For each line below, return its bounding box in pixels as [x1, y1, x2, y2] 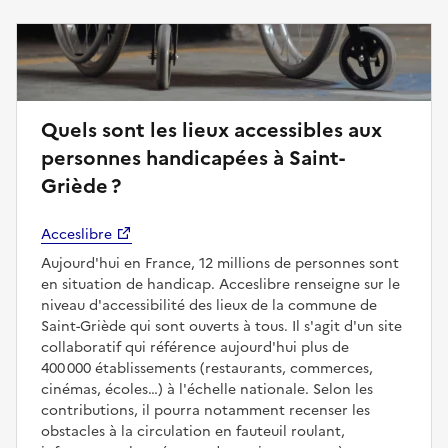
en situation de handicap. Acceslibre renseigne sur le [41, 273, 400, 295]
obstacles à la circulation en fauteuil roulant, [41, 420, 345, 442]
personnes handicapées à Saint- [41, 142, 345, 173]
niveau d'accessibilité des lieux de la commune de [41, 294, 377, 316]
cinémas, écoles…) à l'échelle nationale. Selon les [41, 378, 373, 400]
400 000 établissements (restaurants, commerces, [41, 357, 373, 379]
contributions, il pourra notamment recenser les [41, 399, 370, 421]
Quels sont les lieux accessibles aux [41, 114, 382, 145]
